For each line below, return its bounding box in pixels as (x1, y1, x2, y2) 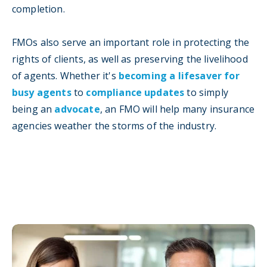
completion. (12, 2, 65, 15)
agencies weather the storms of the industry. (12, 119, 217, 132)
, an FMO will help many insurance (100, 102, 255, 116)
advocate (54, 102, 100, 116)
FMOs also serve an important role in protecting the (12, 35, 250, 49)
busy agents (12, 85, 72, 99)
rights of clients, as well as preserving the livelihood (12, 52, 248, 66)
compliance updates (86, 85, 185, 99)
